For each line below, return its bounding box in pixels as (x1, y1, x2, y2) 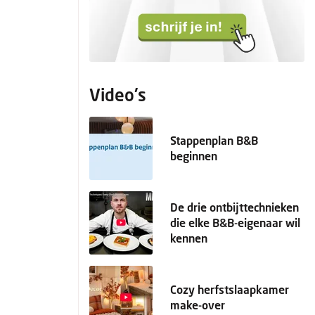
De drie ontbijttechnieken (170, 200, 299, 214)
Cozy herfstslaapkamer (170, 283, 289, 296)
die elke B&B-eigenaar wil (170, 216, 300, 229)
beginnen (170, 149, 217, 162)
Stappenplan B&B (170, 134, 258, 147)
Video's (89, 84, 146, 105)
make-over (170, 298, 225, 311)
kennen (170, 231, 207, 245)
